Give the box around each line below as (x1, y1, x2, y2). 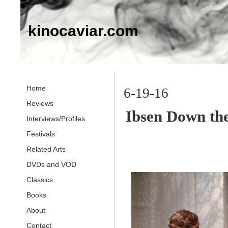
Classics (26, 176, 53, 184)
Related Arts (26, 145, 66, 154)
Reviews (26, 99, 53, 108)
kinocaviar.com (28, 22, 138, 40)
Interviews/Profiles (26, 115, 85, 123)
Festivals (26, 130, 55, 138)
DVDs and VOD (26, 160, 76, 169)
